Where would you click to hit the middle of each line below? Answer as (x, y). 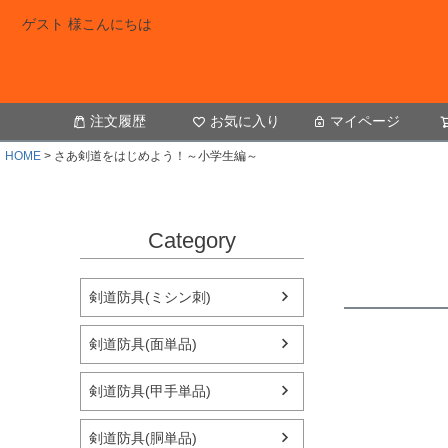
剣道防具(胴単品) (143, 437)
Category (192, 241)
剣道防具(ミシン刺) (150, 296)
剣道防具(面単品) (143, 343)
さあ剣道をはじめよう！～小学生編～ (156, 156)
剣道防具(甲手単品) (150, 390)
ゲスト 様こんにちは (87, 24)
